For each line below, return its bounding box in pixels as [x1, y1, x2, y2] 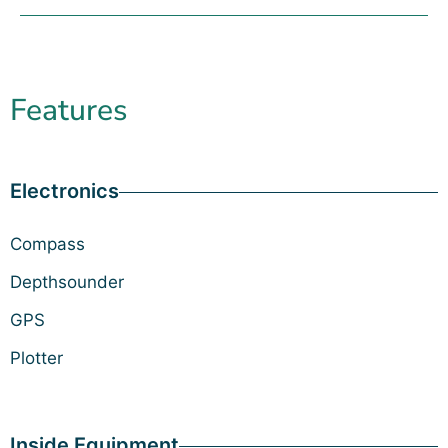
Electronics [10, 179, 119, 204]
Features [10, 90, 127, 132]
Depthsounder [10, 272, 124, 293]
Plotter [10, 348, 63, 369]
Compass [10, 234, 85, 255]
